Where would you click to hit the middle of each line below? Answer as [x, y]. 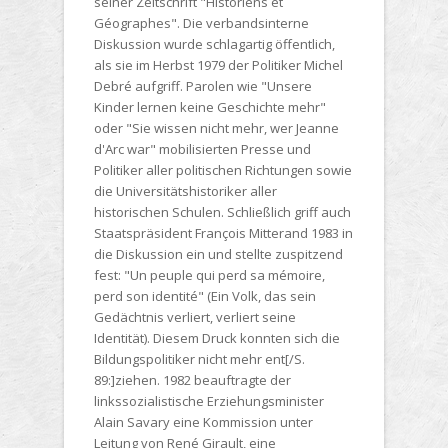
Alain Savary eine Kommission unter [203, 422]
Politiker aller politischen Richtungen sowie [223, 170]
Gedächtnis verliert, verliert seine [195, 317]
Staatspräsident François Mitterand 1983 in [223, 233]
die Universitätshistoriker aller [185, 191]
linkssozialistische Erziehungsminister [209, 401]
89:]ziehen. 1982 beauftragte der [192, 380]
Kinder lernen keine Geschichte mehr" [210, 107]
